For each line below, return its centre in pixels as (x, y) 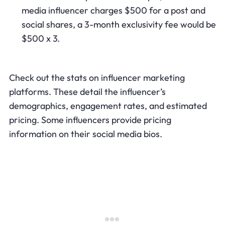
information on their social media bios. (85, 134)
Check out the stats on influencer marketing (97, 77)
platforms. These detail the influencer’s (87, 91)
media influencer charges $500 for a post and (113, 10)
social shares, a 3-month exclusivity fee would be (119, 24)
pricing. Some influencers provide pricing (90, 120)
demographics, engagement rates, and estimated (108, 105)
